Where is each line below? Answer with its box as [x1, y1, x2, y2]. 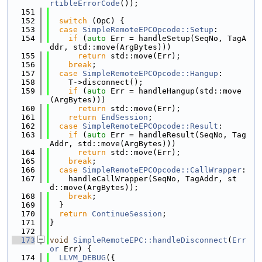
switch [59, 16, 87, 25]
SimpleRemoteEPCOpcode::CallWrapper [82, 166, 242, 174]
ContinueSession [92, 209, 162, 218]
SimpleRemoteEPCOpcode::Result [82, 122, 218, 130]
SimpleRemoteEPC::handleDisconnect [73, 236, 227, 244]
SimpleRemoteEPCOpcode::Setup [82, 25, 213, 34]
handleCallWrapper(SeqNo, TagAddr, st [50, 174, 237, 183]
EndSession [101, 113, 148, 122]
